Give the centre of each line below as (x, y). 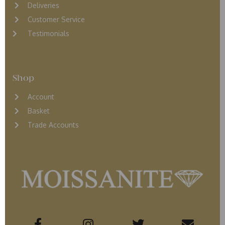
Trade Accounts (50, 125)
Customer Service (56, 19)
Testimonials (45, 33)
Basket (35, 110)
